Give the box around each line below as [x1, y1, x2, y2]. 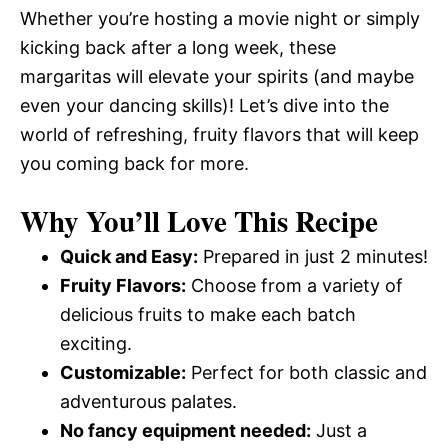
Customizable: [60, 362, 186, 383]
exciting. [60, 333, 132, 354]
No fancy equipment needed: [60, 420, 311, 441]
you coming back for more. [20, 153, 249, 174]
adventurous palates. [60, 391, 237, 412]
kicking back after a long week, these [20, 37, 336, 58]
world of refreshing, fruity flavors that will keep [20, 124, 419, 145]
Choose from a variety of [186, 275, 403, 296]
